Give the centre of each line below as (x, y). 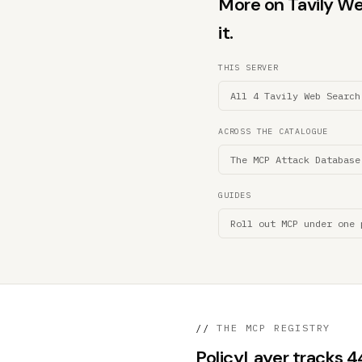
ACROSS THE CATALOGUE (273, 131)
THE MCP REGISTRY (270, 328)
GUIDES (235, 195)
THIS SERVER (248, 67)
